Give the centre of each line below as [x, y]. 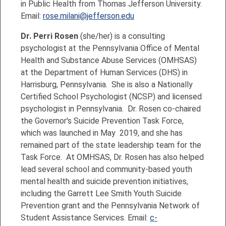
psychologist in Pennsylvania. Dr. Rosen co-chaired [111, 108]
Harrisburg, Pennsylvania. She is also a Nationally [107, 84]
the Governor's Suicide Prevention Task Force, [102, 121]
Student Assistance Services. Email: [85, 217]
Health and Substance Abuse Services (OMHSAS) [109, 60]
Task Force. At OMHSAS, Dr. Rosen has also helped [112, 157]
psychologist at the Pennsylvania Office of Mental [110, 48]
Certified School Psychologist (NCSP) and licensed [111, 96]
